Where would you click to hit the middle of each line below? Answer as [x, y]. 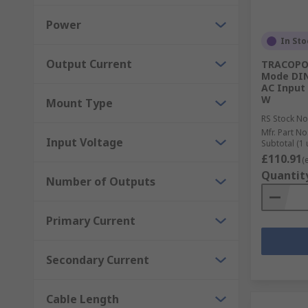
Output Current [89, 64]
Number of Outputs [101, 181]
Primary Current [91, 221]
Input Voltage [85, 142]
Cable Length [82, 299]
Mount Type [79, 103]
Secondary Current [98, 260]
